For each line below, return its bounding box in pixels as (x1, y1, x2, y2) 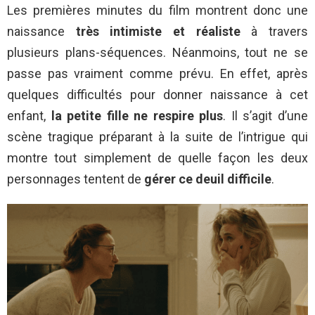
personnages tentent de (7, 172, 141, 187)
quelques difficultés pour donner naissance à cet (7, 87, 308, 103)
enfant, (7, 108, 51, 124)
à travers (251, 24, 309, 39)
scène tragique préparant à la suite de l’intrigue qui (7, 129, 308, 145)
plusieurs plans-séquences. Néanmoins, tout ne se (7, 45, 308, 60)
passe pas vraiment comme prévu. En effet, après (7, 66, 308, 82)
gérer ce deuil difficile (141, 172, 271, 187)
